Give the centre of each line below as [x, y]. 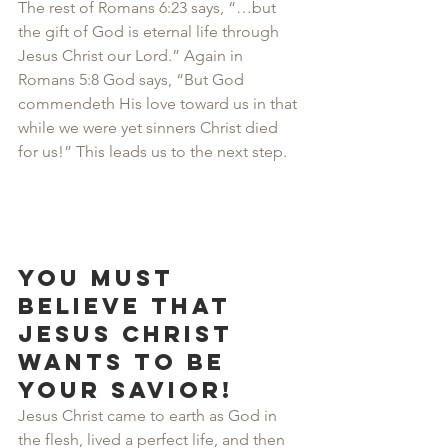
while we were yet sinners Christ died [150, 127]
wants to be [126, 362]
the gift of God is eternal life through [150, 31]
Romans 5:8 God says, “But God [133, 79]
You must [101, 278]
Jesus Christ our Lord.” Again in [132, 55]
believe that [129, 306]
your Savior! [125, 390]
